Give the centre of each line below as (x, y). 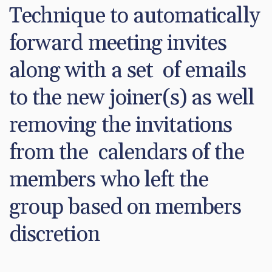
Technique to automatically (134, 16)
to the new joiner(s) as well (132, 98)
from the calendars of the (127, 152)
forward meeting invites (118, 43)
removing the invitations (121, 125)
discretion (54, 234)
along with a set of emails (127, 70)
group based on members (125, 207)
